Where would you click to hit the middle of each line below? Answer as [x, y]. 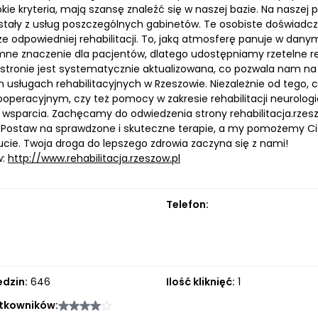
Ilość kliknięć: [200, 282]
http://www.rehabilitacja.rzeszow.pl [94, 158]
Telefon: [187, 204]
